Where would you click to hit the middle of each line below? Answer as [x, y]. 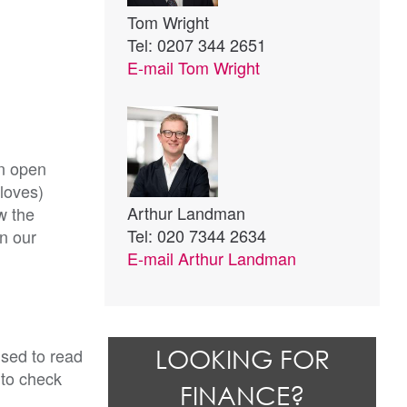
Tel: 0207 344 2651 [197, 45]
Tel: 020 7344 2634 [197, 235]
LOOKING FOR [242, 359]
